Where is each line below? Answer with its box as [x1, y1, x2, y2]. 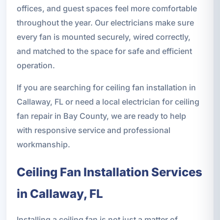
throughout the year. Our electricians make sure [16, 18, 194, 28]
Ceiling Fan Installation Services [16, 165, 202, 180]
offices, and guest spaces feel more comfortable [16, 3, 197, 14]
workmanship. [16, 139, 70, 150]
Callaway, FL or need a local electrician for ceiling [16, 97, 199, 107]
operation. [16, 60, 55, 71]
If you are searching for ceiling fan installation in [16, 82, 196, 93]
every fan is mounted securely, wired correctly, [16, 32, 191, 42]
